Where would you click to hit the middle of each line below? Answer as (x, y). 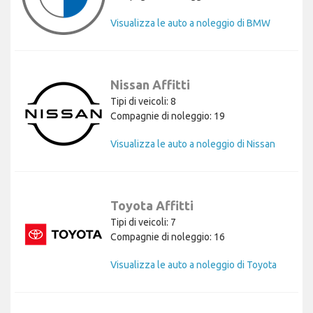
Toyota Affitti (152, 205)
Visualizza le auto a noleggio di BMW (190, 23)
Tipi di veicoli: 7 (143, 222)
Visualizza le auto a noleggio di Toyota (194, 264)
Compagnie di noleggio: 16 (168, 236)
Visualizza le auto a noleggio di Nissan (193, 144)
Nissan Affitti (150, 84)
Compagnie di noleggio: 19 (168, 116)
